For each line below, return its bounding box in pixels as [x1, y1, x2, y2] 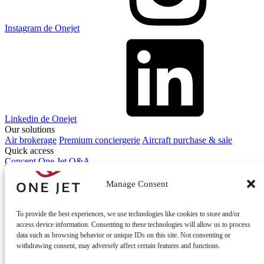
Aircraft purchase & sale [142, 134, 232, 145]
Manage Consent [105, 179, 168, 189]
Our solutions [5, 124, 55, 134]
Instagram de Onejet [5, 22, 80, 33]
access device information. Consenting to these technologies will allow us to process [16, 220, 250, 229]
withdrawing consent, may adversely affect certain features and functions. [16, 242, 220, 250]
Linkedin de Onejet [5, 113, 77, 124]
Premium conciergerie [59, 134, 140, 145]
